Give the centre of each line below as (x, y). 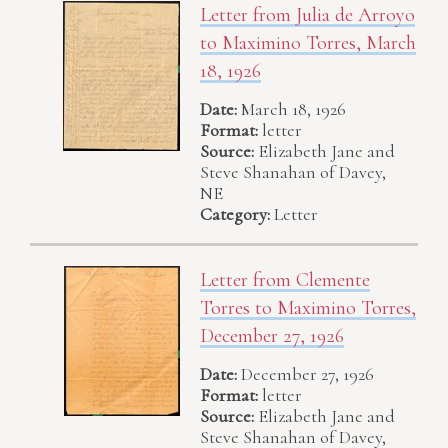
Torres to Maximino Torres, (308, 308)
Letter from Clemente (285, 280)
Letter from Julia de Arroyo (307, 14)
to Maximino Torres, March (308, 42)
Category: (235, 214)
